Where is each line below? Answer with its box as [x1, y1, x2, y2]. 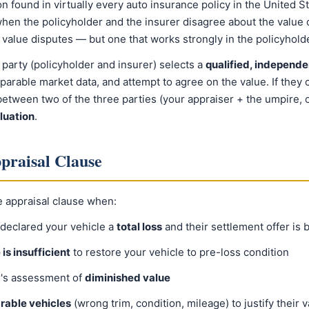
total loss [117, 220, 162, 233]
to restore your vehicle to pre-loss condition [70, 246, 289, 259]
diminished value [85, 271, 170, 284]
